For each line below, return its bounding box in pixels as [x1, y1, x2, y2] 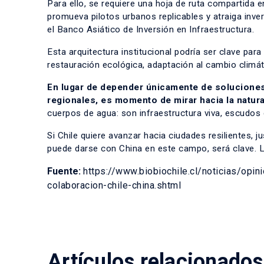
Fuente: [47, 166, 83, 177]
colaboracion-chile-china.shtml [47, 180, 181, 191]
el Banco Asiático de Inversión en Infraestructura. [47, 24, 254, 35]
